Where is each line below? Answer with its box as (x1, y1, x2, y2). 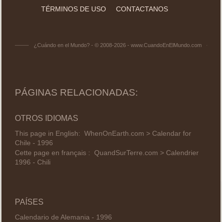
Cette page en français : (14, 149, 94, 157)
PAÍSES (14, 197, 44, 206)
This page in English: (14, 129, 84, 137)
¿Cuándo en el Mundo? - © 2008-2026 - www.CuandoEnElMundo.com (33, 42, 202, 48)
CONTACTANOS (116, 4, 168, 13)
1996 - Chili (14, 159, 51, 166)
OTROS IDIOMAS (14, 113, 78, 122)
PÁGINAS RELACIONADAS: (14, 87, 138, 98)
